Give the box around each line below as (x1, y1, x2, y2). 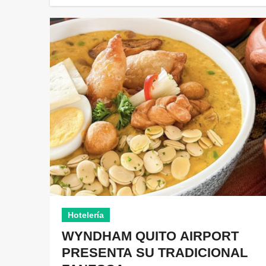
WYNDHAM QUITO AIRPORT (62, 229, 239, 243)
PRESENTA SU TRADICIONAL (62, 245, 248, 260)
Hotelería (68, 210, 104, 220)
